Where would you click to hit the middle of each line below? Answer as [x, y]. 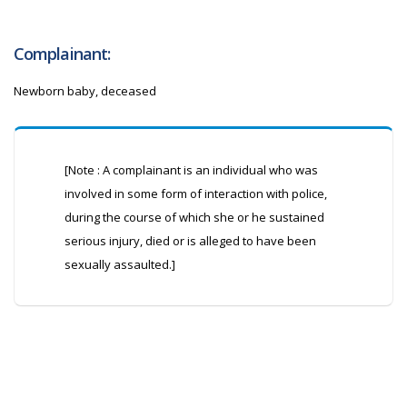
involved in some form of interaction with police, [196, 194]
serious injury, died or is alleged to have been [190, 241]
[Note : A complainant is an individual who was [191, 170]
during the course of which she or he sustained [194, 217]
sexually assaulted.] [120, 264]
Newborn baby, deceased [85, 91]
